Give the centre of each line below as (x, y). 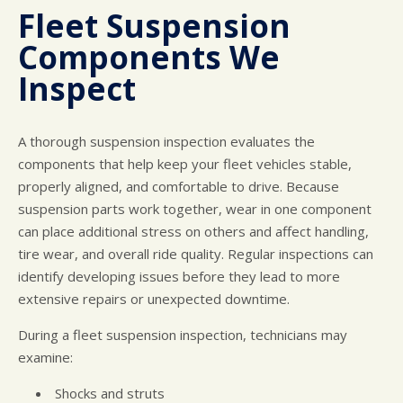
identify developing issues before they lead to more (179, 277)
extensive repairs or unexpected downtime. (154, 299)
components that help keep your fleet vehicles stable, (185, 164)
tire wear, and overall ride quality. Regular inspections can (196, 254)
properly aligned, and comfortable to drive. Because (179, 187)
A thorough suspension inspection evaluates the (166, 142)
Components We (149, 58)
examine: (45, 358)
